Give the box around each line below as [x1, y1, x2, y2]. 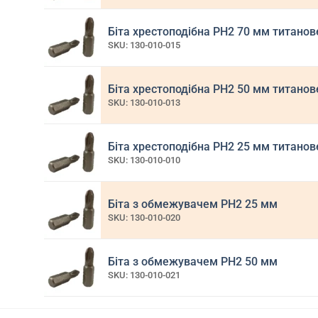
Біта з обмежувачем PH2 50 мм [108, 254, 278, 268]
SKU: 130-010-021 [108, 270, 180, 281]
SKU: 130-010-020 [108, 212, 180, 224]
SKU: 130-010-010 [108, 155, 180, 166]
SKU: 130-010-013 [108, 97, 180, 109]
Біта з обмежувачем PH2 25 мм [108, 197, 278, 211]
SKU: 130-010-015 [108, 40, 180, 51]
